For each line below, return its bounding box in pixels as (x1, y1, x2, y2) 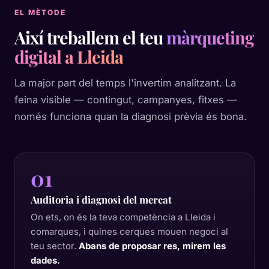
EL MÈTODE (14, 8, 66, 17)
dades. (31, 255, 60, 266)
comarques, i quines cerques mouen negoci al (31, 226, 228, 237)
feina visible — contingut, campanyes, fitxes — (14, 94, 237, 106)
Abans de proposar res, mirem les (79, 240, 226, 252)
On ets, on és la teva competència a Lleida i (31, 211, 216, 223)
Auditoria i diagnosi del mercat (31, 193, 172, 206)
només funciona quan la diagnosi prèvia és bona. (14, 110, 247, 122)
